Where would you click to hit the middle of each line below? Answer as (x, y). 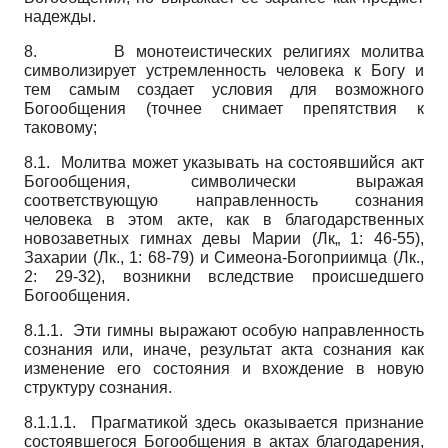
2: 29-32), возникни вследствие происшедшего (224, 276)
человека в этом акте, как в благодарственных (224, 219)
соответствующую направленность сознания (224, 200)
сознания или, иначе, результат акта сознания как (224, 349)
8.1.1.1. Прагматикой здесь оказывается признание (224, 422)
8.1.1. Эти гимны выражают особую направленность (224, 330)
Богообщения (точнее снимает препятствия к (224, 108)
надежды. (60, 16)
